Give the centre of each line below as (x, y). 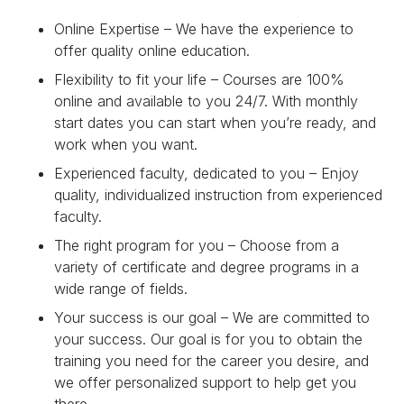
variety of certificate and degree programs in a (207, 266)
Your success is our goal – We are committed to (212, 317)
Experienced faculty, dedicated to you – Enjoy (207, 173)
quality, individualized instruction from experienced (219, 194)
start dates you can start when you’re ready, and (216, 122)
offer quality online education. (152, 50)
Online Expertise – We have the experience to (204, 28)
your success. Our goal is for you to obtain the (209, 339)
